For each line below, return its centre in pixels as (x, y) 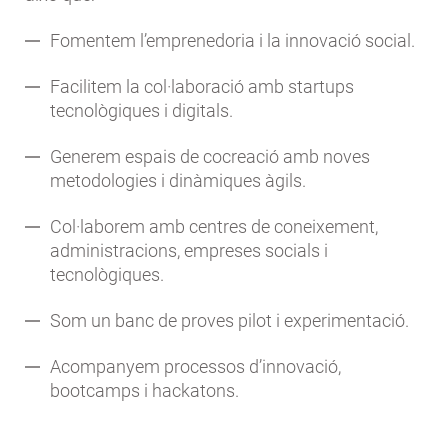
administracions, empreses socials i (189, 250)
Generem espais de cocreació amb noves (210, 156)
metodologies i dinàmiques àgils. (178, 180)
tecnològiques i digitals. (141, 110)
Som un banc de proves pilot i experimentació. (229, 320)
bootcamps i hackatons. (144, 390)
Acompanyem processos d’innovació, (195, 366)
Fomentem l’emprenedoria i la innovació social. (232, 40)
